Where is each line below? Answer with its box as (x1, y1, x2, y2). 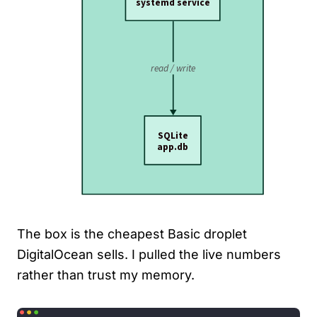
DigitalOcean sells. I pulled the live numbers (17, 247, 281, 263)
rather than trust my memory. (17, 267, 195, 283)
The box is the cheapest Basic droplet (17, 226, 247, 242)
